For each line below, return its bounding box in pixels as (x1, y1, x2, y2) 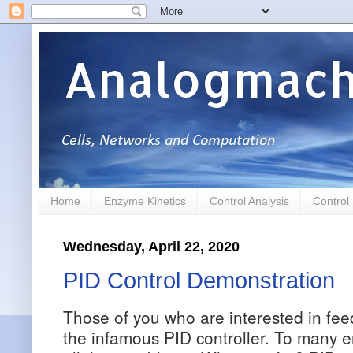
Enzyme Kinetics (104, 195, 186, 208)
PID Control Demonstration (63, 268, 335, 294)
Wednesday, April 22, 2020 (63, 238, 240, 255)
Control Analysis (210, 195, 289, 208)
